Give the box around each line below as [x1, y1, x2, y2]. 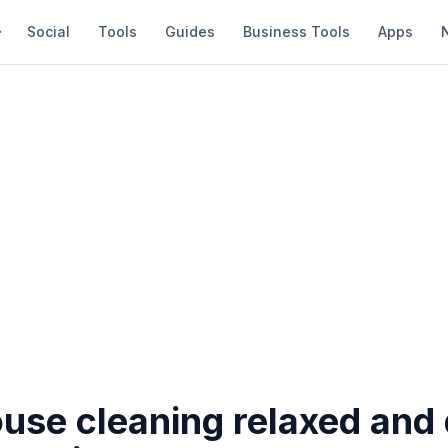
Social [27, 23, 70, 40]
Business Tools [243, 23, 350, 40]
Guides [165, 23, 215, 40]
